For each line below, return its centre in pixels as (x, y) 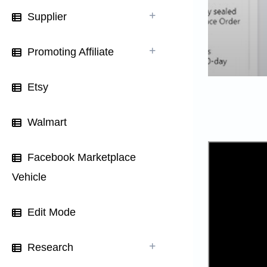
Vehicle (29, 177)
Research (50, 247)
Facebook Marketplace (82, 157)
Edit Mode (52, 212)
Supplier (47, 17)
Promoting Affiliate (71, 52)
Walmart (47, 122)
